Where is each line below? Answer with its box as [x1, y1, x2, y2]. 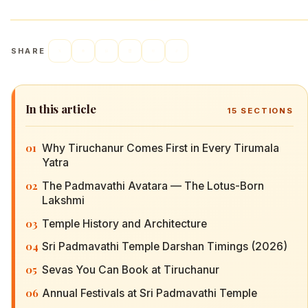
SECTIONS [237, 106, 294, 115]
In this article [25, 101, 96, 116]
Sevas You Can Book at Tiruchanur [42, 263, 219, 277]
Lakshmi [42, 193, 85, 207]
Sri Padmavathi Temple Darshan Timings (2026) [42, 240, 287, 254]
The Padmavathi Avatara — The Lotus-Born [42, 179, 264, 192]
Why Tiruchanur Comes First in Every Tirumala [42, 141, 279, 155]
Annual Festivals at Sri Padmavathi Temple [42, 286, 257, 300]
